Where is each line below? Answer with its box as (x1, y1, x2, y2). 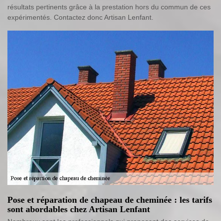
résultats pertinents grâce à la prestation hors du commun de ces (7, 2, 211, 11)
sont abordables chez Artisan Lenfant (7, 204, 150, 215)
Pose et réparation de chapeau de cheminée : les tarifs (7, 195, 212, 205)
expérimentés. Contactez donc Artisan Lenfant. (7, 13, 153, 21)
